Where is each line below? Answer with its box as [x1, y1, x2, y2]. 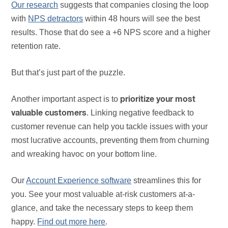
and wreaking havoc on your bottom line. [11, 150, 157, 159]
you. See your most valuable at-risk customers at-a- [11, 190, 195, 199]
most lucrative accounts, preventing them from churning [11, 136, 210, 145]
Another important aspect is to [11, 95, 121, 104]
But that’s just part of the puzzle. [11, 68, 126, 77]
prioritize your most [120, 95, 196, 104]
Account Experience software [26, 176, 132, 185]
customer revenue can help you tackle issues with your [11, 122, 208, 131]
